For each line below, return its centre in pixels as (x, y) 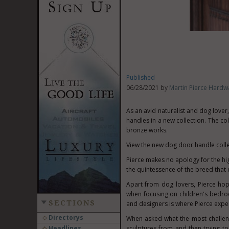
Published (140, 77)
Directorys (65, 217)
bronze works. (147, 130)
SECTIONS (72, 203)
